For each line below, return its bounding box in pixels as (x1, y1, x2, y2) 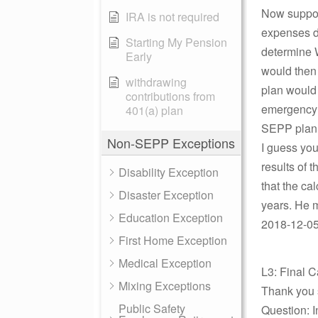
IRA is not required (126, 9, 219, 25)
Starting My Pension (126, 34, 227, 50)
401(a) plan (126, 102, 183, 119)
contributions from (126, 88, 215, 104)
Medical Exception (119, 255, 212, 271)
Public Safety (119, 300, 185, 317)
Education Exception (119, 209, 223, 226)
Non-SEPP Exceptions (107, 133, 235, 152)
